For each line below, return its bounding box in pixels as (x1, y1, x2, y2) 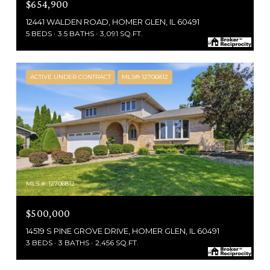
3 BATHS (58, 238, 89, 248)
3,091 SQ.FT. (100, 28, 143, 38)
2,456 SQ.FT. (95, 238, 139, 248)
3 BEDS (26, 238, 52, 248)
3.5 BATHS (58, 28, 94, 38)
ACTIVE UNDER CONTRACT (30, 72, 111, 81)
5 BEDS (26, 28, 52, 38)
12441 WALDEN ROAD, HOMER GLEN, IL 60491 (26, 16, 199, 27)
